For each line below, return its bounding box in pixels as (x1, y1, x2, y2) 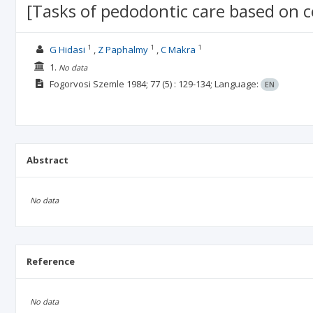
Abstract (27, 154, 68, 166)
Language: (214, 78, 261, 90)
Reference (27, 255, 75, 268)
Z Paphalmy (97, 43, 148, 56)
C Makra (160, 43, 196, 56)
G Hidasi (49, 43, 85, 56)
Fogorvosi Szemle (49, 78, 124, 90)
